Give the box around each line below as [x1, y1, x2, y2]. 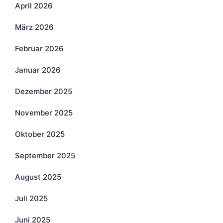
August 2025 [15, 172, 61, 182]
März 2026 [15, 22, 54, 32]
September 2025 [15, 150, 75, 160]
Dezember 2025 [15, 86, 72, 96]
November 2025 [15, 108, 73, 117]
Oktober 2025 [15, 129, 65, 139]
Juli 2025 [15, 193, 48, 203]
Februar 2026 [15, 43, 64, 53]
